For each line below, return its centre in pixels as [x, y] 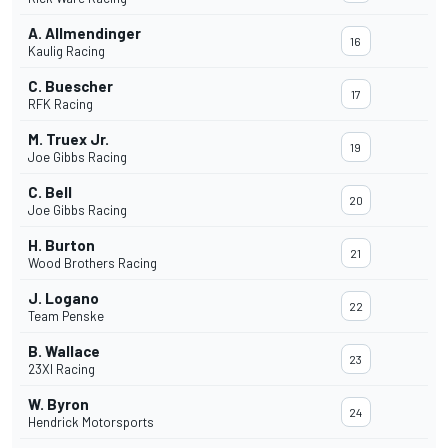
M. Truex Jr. [68, 139]
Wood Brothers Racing [92, 263]
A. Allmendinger [84, 33]
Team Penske [66, 316]
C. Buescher [70, 86]
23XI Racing [61, 369]
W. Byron [58, 404]
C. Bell [50, 192]
